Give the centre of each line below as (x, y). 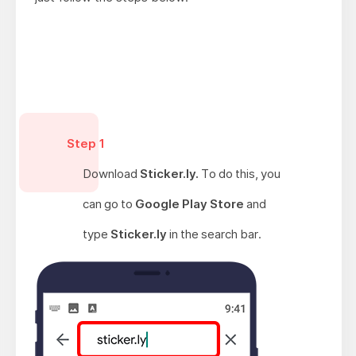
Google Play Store (189, 204)
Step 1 (85, 144)
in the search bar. (214, 234)
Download (111, 174)
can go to (108, 204)
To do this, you (239, 174)
